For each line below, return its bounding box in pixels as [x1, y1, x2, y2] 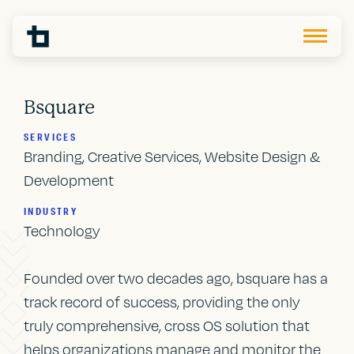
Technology [24, 222, 100, 240]
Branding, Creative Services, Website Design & [24, 148, 321, 166]
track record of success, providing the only [24, 293, 300, 311]
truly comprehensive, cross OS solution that [24, 317, 311, 335]
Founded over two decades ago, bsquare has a [24, 269, 329, 288]
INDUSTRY [24, 205, 78, 219]
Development [24, 171, 115, 190]
